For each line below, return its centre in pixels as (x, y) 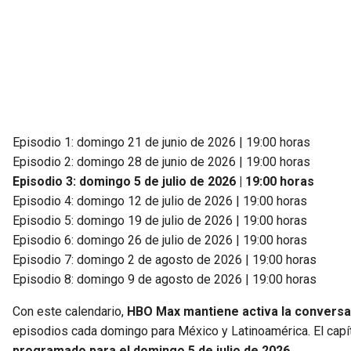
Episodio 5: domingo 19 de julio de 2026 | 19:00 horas (160, 220)
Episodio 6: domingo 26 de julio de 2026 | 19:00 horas (160, 240)
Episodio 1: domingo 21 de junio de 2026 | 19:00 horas (161, 142)
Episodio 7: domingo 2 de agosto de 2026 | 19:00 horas (165, 259)
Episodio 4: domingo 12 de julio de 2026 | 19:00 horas (160, 201)
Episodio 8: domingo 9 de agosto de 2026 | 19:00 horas (165, 279)
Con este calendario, (70, 311)
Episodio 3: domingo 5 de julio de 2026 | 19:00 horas (163, 181)
